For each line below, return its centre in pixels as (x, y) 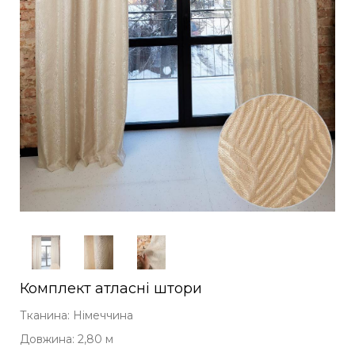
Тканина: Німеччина (76, 316)
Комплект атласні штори (111, 289)
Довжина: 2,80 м (67, 340)
